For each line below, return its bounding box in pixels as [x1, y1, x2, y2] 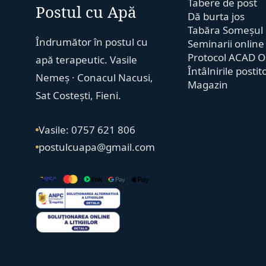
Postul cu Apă [36, 1, 137, 23]
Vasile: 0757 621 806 [39, 123, 136, 137]
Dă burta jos [187, 9, 245, 23]
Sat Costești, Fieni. [36, 88, 122, 102]
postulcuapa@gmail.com [39, 140, 156, 154]
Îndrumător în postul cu [36, 35, 148, 49]
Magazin [187, 78, 228, 91]
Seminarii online [187, 37, 264, 50]
